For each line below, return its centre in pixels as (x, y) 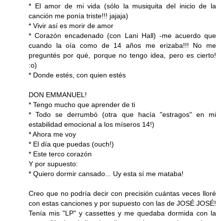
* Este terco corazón (60, 154)
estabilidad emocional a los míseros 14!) (92, 125)
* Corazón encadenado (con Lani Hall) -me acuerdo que (122, 36)
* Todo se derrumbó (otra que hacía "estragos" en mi (122, 115)
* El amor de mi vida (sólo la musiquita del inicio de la (122, 6)
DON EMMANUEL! (58, 95)
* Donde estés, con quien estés (77, 75)
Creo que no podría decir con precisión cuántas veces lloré (122, 194)
